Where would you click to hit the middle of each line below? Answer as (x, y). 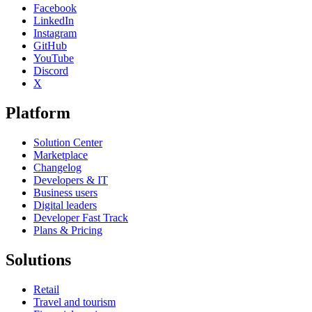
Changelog (57, 167)
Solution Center (68, 142)
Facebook (55, 8)
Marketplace (61, 155)
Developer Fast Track (81, 217)
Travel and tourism (75, 302)
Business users (65, 192)
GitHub (50, 45)
